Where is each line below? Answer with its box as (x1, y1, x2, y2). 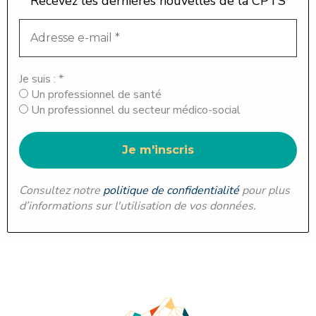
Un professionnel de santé (28, 86, 162, 102)
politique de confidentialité (103, 182, 239, 198)
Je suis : (19, 71, 59, 87)
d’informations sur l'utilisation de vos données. (19, 197, 256, 214)
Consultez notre (19, 182, 103, 198)
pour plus (239, 182, 290, 198)
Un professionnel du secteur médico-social (28, 102, 241, 118)
